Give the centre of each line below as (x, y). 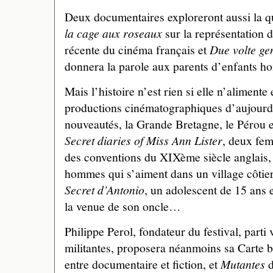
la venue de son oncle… (123, 207)
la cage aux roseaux (113, 33)
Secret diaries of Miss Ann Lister (144, 140)
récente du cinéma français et (137, 50)
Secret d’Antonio (105, 190)
